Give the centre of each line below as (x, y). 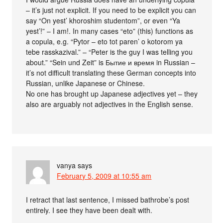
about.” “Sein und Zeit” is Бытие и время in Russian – (111, 62)
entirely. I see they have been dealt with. (89, 210)
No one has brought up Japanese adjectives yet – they (112, 94)
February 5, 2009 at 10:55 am (104, 176)
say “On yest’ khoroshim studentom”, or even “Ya (103, 21)
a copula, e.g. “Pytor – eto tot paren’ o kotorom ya (105, 42)
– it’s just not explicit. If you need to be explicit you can (111, 10)
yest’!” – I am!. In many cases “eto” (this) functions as (110, 31)
